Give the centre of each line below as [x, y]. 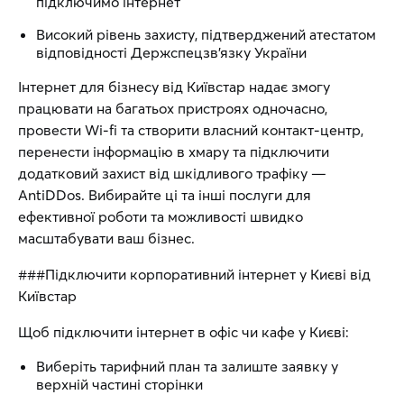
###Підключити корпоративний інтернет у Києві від [194, 274]
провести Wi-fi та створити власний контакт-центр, [191, 130]
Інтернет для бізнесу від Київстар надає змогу [174, 87]
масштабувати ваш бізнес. [106, 238]
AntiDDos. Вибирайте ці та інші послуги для [165, 195]
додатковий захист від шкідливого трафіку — [172, 173]
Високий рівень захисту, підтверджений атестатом [206, 34]
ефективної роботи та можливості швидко [161, 216]
